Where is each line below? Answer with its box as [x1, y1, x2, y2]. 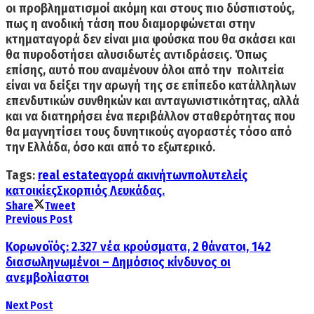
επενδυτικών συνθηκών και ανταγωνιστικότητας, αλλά [6, 93, 299, 109]
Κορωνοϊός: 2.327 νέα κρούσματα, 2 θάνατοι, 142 [6, 238, 271, 254]
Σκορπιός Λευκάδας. [57, 183, 165, 199]
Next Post [6, 298, 53, 312]
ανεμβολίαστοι [6, 269, 89, 285]
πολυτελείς [187, 168, 247, 184]
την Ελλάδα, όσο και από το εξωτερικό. [6, 139, 215, 156]
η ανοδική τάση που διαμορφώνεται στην [31, 16, 255, 32]
